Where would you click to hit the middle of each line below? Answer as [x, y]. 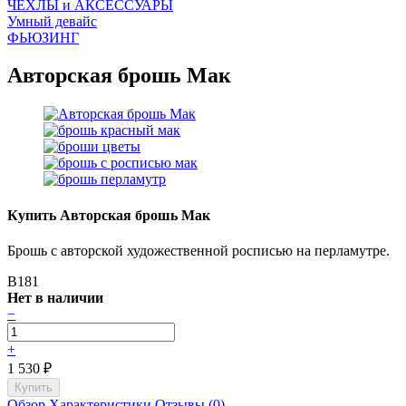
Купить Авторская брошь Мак [109, 215]
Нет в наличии [55, 297]
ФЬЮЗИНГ [43, 37]
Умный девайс [52, 21]
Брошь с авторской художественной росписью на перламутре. [198, 250]
